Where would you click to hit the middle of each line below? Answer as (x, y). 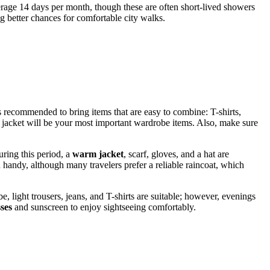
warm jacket (98, 154)
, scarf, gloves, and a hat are (176, 154)
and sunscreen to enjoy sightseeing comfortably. (104, 207)
